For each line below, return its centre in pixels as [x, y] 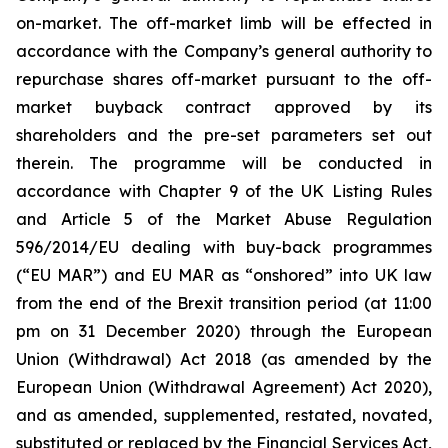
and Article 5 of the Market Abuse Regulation [224, 219]
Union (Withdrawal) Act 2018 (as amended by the [224, 359]
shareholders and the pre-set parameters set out [224, 135]
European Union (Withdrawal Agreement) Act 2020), [224, 387]
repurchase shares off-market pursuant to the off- [224, 79]
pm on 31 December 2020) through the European [224, 331]
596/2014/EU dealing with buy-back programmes [224, 247]
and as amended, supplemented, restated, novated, [224, 415]
